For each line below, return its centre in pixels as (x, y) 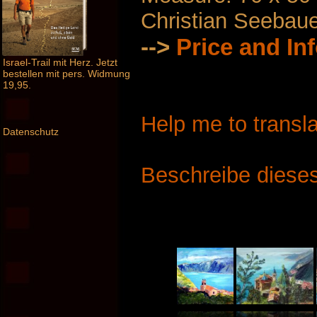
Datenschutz (31, 132)
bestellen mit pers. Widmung (67, 74)
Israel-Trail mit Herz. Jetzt (60, 63)
